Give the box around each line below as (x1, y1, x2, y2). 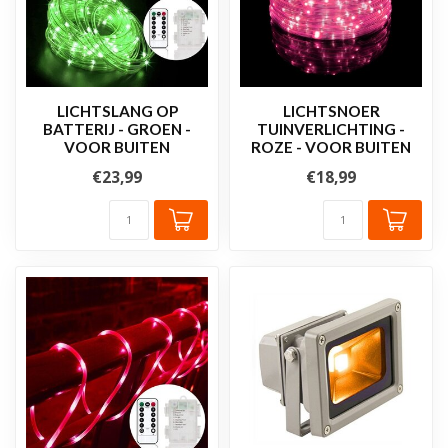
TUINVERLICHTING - (257, 119, 405, 138)
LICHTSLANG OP (56, 101, 178, 120)
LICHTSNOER (282, 101, 380, 120)
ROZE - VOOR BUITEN (251, 137, 411, 156)
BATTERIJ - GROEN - (43, 119, 191, 138)
